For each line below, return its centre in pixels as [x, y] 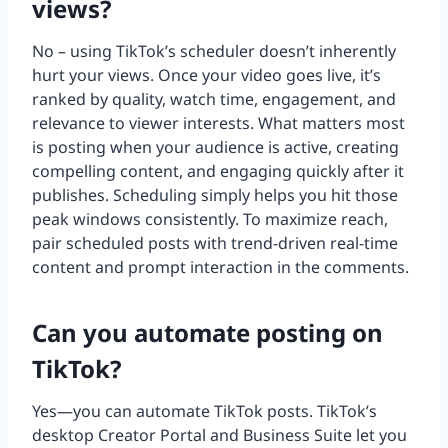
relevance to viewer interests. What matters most [218, 123]
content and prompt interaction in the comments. [220, 267]
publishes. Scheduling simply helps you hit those [215, 195]
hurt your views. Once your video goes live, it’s [206, 75]
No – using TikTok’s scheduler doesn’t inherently [214, 51]
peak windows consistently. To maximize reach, [210, 219]
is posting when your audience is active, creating [215, 147]
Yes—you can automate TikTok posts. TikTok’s [204, 411]
